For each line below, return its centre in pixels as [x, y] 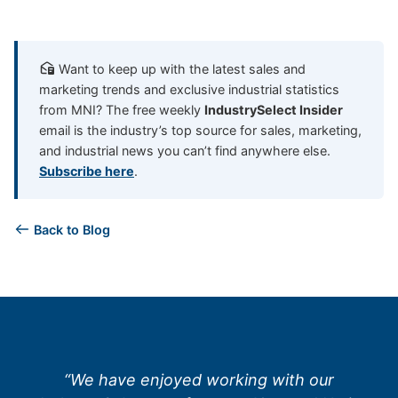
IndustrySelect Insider [274, 109]
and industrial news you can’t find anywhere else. [185, 150]
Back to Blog [70, 229]
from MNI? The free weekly [122, 109]
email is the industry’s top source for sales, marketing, [200, 130]
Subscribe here [87, 171]
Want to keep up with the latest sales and [180, 68]
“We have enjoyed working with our [199, 379]
